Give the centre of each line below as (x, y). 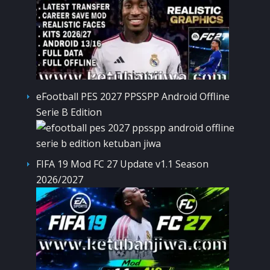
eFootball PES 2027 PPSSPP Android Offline (133, 96)
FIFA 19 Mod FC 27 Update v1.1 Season (122, 164)
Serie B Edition (69, 112)
